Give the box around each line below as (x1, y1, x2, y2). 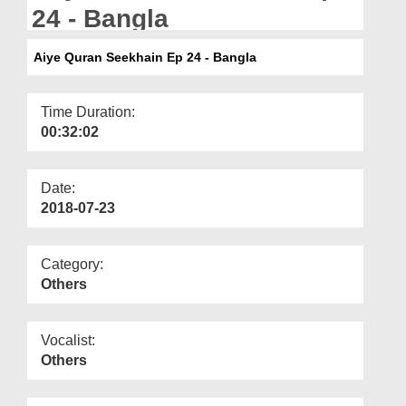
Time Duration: (41, 103, 135, 120)
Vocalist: (41, 332, 95, 348)
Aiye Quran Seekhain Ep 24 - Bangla (27, 49, 256, 64)
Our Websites (22, 36, 91, 49)
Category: (41, 256, 103, 272)
